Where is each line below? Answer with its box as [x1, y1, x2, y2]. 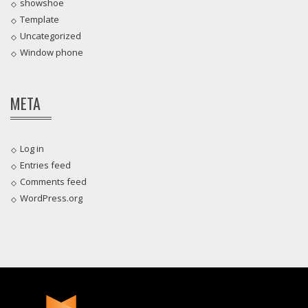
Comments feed [20, 175, 87, 188]
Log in [20, 142, 44, 155]
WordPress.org [20, 192, 82, 205]
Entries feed [20, 159, 71, 172]
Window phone [20, 46, 83, 59]
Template [20, 13, 59, 26]
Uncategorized [20, 30, 81, 43]
